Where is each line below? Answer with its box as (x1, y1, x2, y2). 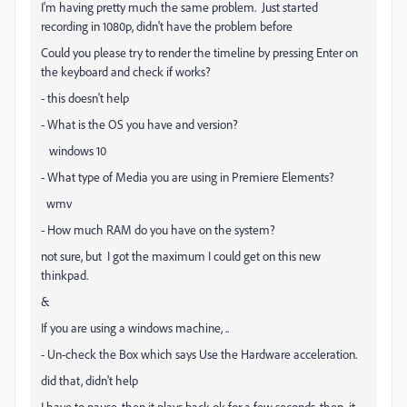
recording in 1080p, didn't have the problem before (41, 18, 295, 34)
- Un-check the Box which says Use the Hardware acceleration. (41, 346, 357, 362)
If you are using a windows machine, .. (41, 320, 229, 335)
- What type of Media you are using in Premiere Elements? (41, 169, 334, 184)
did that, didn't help (41, 372, 138, 388)
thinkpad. (41, 267, 88, 283)
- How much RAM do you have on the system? (41, 222, 275, 237)
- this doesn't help (41, 90, 129, 105)
